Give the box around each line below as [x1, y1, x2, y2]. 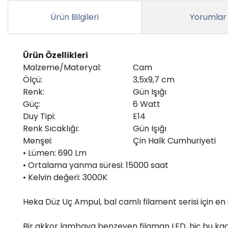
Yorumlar [190, 11, 227, 23]
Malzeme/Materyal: [23, 61, 101, 73]
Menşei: [23, 134, 52, 147]
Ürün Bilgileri [50, 11, 99, 23]
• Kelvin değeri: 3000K [23, 171, 107, 183]
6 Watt [133, 98, 160, 110]
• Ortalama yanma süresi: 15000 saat [23, 159, 168, 171]
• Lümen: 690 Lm [23, 147, 87, 159]
